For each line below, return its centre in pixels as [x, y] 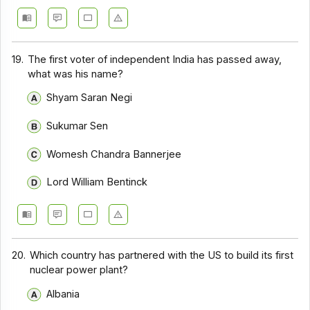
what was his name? [76, 74]
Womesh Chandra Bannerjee [113, 154]
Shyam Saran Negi [89, 98]
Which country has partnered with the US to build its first [162, 256]
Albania [63, 294]
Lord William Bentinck [97, 182]
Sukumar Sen [77, 126]
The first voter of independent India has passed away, [155, 59]
